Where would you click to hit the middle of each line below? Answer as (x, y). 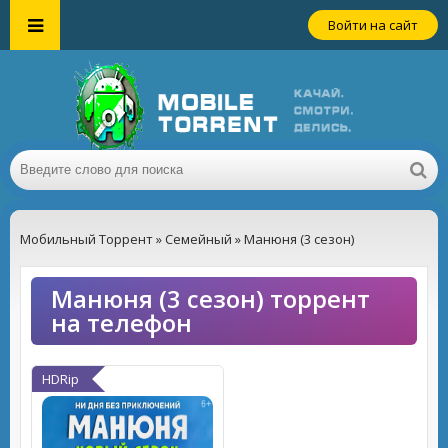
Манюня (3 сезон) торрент (210, 298)
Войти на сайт (373, 25)
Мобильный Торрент (86, 239)
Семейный (198, 239)
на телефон (121, 322)
